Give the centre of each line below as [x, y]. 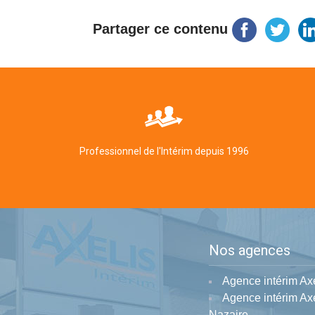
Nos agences [250, 250]
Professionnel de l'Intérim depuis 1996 [164, 151]
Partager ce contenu [160, 28]
